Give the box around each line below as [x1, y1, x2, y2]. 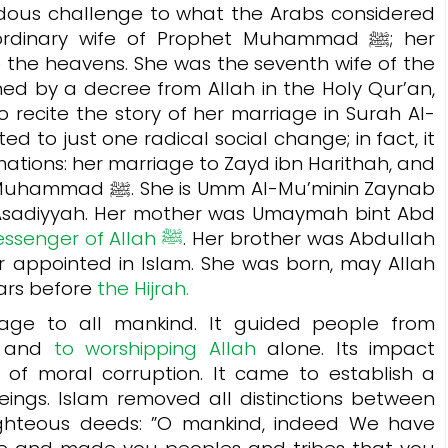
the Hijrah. [97, 274, 194, 302]
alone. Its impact [255, 334, 436, 362]
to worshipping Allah [53, 334, 256, 362]
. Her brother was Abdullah [183, 224, 436, 252]
